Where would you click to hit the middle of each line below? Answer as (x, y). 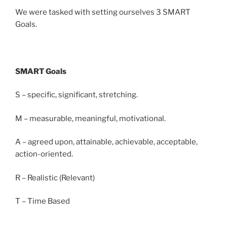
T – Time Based (43, 201)
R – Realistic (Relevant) (55, 178)
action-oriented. (44, 154)
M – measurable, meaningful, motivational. (90, 118)
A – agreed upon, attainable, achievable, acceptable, (106, 142)
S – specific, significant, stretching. (77, 95)
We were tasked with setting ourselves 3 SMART (103, 12)
